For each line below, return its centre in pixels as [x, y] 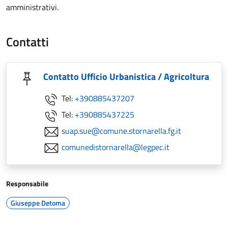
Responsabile [27, 183]
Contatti [27, 42]
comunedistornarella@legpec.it [116, 147]
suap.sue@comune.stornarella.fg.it [121, 131]
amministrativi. [32, 7]
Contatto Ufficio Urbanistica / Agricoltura [126, 77]
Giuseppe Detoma [38, 203]
